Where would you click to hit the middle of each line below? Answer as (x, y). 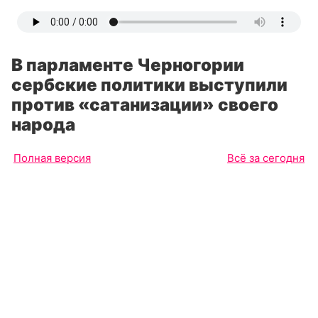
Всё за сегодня (266, 158)
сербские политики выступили (149, 85)
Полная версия (52, 158)
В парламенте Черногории (128, 65)
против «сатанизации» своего (145, 105)
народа (43, 125)
